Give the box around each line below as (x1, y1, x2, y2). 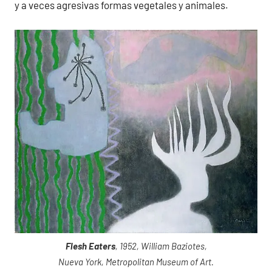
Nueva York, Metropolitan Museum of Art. (58, 256, 214, 267)
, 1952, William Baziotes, (115, 240, 207, 251)
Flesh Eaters (65, 240, 115, 251)
